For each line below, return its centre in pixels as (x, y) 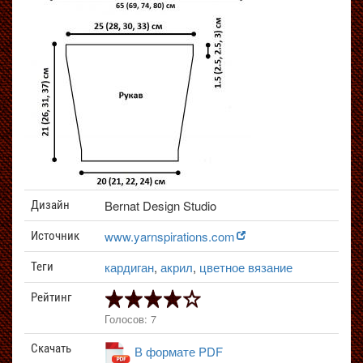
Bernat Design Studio (160, 205)
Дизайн (50, 205)
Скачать (51, 348)
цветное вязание (246, 267)
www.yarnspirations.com (170, 236)
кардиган (129, 267)
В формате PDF (179, 351)
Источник (55, 236)
